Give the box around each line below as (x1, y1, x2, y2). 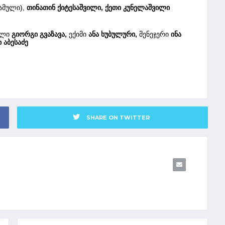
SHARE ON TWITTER (86, 114, 150, 121)
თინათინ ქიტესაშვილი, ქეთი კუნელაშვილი (27, 3, 170, 12)
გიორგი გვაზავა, (12, 30, 67, 38)
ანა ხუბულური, (88, 30, 137, 38)
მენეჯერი (139, 30, 169, 38)
